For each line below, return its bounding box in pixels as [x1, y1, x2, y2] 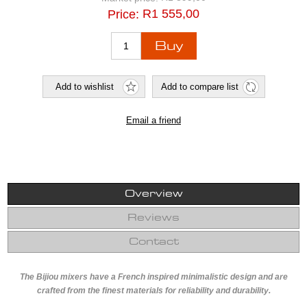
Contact [128, 237, 179, 247]
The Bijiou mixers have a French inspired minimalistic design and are [19, 272, 288, 282]
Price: [108, 8, 139, 22]
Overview [124, 189, 183, 199]
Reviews [127, 213, 180, 223]
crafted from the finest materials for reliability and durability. [36, 286, 271, 296]
